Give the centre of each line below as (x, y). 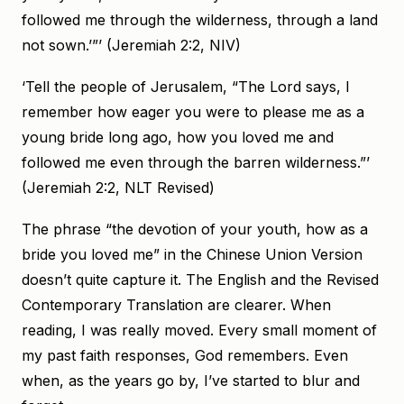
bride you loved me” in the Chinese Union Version (192, 254)
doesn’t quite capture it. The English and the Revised (200, 280)
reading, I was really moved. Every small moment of (199, 330)
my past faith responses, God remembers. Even (185, 355)
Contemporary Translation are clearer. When (176, 305)
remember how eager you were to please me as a (193, 112)
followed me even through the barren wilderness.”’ (196, 162)
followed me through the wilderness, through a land (200, 20)
